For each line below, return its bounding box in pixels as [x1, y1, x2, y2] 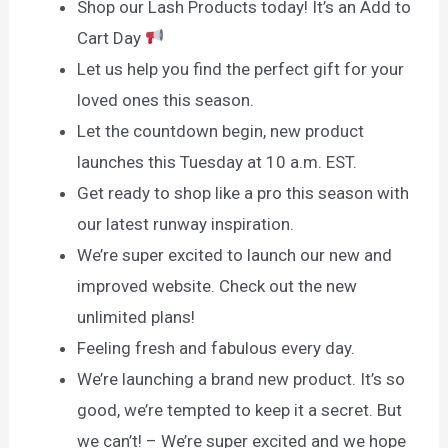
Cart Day [77, 27, 146, 48]
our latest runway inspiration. [77, 213, 295, 234]
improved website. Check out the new [77, 275, 358, 296]
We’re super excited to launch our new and [77, 244, 393, 265]
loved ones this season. [77, 89, 255, 110]
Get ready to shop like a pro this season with [77, 182, 410, 203]
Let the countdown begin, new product [77, 120, 365, 141]
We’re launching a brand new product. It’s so [77, 368, 406, 389]
